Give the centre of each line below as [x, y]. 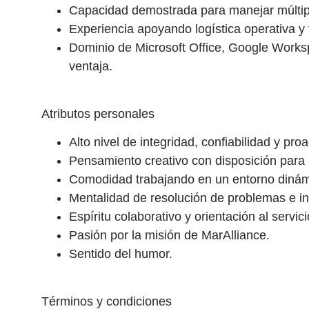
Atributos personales [98, 113]
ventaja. [91, 67]
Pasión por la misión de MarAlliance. [169, 236]
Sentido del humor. [121, 254]
